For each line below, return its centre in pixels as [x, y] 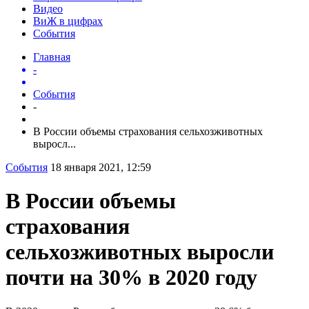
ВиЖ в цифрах [68, 21]
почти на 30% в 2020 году [131, 278]
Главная [52, 57]
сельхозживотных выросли [140, 252]
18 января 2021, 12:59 [101, 167]
